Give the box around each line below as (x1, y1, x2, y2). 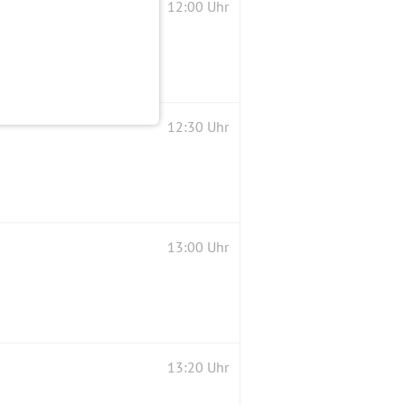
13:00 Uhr (167, 237, 229, 256)
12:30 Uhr (167, 117, 229, 136)
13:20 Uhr (167, 357, 229, 376)
